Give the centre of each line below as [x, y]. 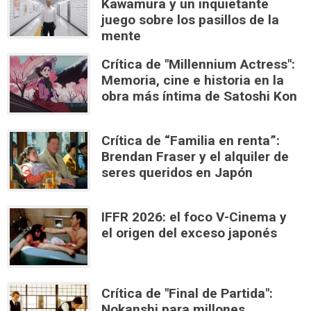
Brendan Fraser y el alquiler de [195, 156]
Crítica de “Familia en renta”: [191, 140]
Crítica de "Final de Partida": [187, 293]
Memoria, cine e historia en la [193, 80]
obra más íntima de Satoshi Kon [199, 96]
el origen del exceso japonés [189, 233]
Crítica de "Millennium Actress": [198, 64]
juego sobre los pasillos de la [190, 19]
